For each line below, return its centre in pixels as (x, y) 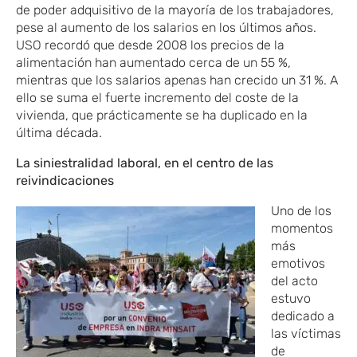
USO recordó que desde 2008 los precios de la (150, 45)
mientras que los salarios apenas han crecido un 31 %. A (177, 80)
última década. (59, 132)
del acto (294, 280)
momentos (302, 228)
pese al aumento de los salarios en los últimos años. (166, 27)
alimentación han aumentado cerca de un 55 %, (153, 62)
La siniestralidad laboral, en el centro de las (145, 163)
